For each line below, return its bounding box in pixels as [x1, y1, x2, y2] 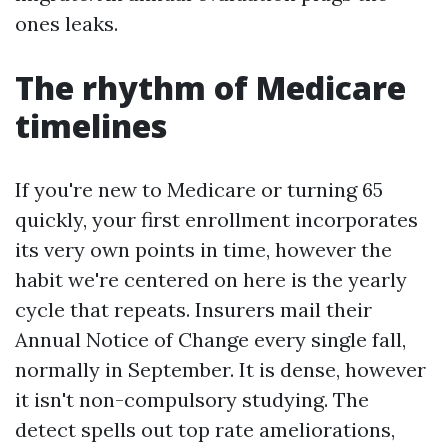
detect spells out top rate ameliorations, [15, 417, 395, 442]
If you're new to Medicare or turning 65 [15, 177, 383, 202]
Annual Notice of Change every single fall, [15, 327, 406, 352]
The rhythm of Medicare [15, 66, 406, 109]
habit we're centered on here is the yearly [15, 267, 407, 292]
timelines [15, 104, 167, 147]
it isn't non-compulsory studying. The [15, 387, 369, 412]
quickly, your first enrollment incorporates [15, 207, 418, 232]
